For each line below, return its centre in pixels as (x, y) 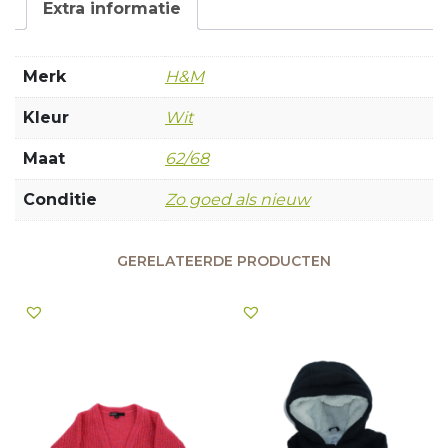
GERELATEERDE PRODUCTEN (224, 260)
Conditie (60, 199)
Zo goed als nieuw (237, 199)
